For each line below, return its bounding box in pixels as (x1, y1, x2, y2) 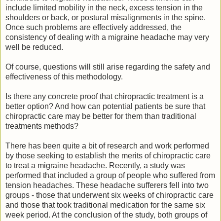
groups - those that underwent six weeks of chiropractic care (5, 190, 214, 199)
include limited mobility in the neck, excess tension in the (5, 3, 203, 12)
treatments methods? (5, 121, 78, 130)
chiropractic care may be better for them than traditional (5, 111, 196, 120)
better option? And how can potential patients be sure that (5, 102, 205, 110)
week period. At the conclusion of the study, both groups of (5, 210, 207, 219)
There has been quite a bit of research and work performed (5, 141, 209, 150)
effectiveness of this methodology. (5, 72, 123, 81)
